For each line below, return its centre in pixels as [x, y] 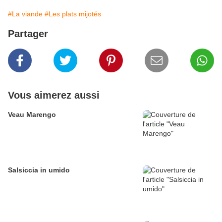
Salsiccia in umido [39, 170]
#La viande [25, 14]
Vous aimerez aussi [54, 95]
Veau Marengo [32, 115]
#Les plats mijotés [73, 14]
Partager [28, 34]
